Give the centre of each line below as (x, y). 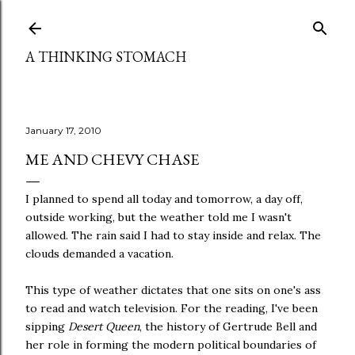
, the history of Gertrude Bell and (228, 326)
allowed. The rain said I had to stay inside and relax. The (173, 235)
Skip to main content (177, 20)
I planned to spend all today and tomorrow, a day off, (164, 199)
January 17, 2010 (63, 130)
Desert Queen (104, 326)
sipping (47, 326)
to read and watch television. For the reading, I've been (172, 308)
